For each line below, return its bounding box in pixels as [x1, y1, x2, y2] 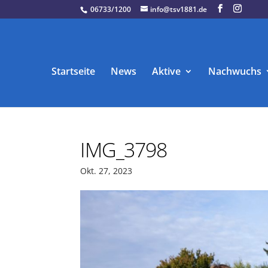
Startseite [51, 65, 96, 78]
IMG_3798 [80, 136, 167, 164]
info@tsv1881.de [150, 4, 208, 14]
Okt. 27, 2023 [80, 165, 133, 177]
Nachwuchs [208, 65, 262, 78]
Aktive [152, 65, 181, 78]
